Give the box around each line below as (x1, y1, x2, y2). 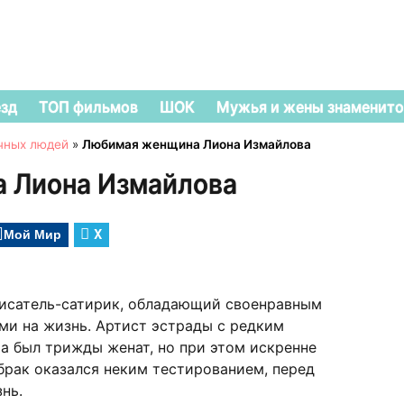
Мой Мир (4, 224, 61, 243)
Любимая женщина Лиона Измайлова (82, 136, 311, 151)
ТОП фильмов (39, 96, 138, 116)
